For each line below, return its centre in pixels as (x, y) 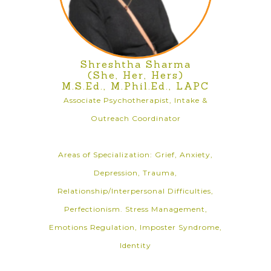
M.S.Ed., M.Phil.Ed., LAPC (135, 86)
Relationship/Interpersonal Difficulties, (135, 191)
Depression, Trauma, (135, 173)
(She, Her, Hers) (135, 75)
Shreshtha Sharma (135, 64)
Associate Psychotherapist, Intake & (135, 100)
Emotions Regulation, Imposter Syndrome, (135, 227)
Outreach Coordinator (135, 118)
